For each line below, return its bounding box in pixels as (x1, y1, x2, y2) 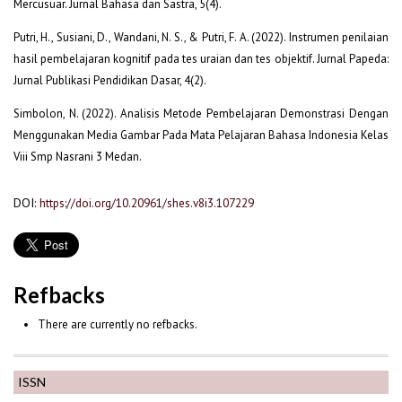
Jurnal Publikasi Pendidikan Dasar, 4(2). (13, 72, 206, 88)
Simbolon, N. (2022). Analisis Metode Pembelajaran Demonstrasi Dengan (13, 105, 389, 121)
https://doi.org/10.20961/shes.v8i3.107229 (39, 194, 254, 211)
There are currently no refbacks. (37, 317, 197, 333)
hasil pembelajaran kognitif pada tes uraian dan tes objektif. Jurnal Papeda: (13, 50, 389, 66)
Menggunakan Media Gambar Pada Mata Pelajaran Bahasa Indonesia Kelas (13, 127, 389, 143)
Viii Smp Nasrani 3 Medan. (13, 148, 142, 164)
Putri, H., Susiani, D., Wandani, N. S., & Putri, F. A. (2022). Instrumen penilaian (13, 29, 389, 45)
